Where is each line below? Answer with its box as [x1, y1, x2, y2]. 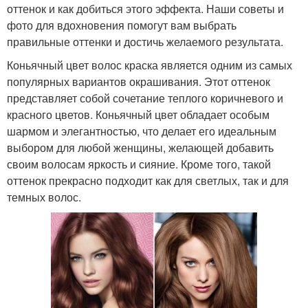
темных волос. [7, 188, 81, 205]
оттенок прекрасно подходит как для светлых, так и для [7, 172, 289, 188]
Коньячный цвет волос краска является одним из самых [7, 56, 292, 73]
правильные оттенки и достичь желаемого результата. [7, 33, 283, 49]
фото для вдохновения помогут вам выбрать [7, 16, 236, 33]
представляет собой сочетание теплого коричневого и [7, 89, 283, 106]
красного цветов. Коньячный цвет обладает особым [7, 106, 269, 122]
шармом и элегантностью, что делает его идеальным [7, 122, 276, 139]
